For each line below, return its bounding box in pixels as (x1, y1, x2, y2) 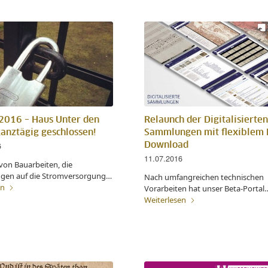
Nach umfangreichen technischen (144, 171, 264, 182)
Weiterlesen (144, 194, 186, 205)
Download (144, 140, 188, 150)
